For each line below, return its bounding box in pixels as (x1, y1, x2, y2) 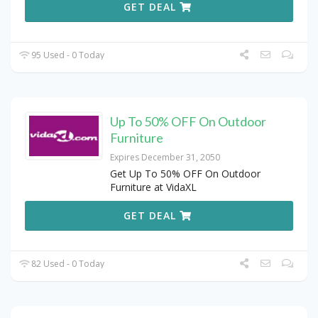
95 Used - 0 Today (29, 49, 105, 62)
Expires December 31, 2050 (110, 151, 220, 164)
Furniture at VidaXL (110, 180, 197, 194)
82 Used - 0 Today (29, 258, 105, 270)
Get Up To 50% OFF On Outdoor (110, 167, 261, 181)
